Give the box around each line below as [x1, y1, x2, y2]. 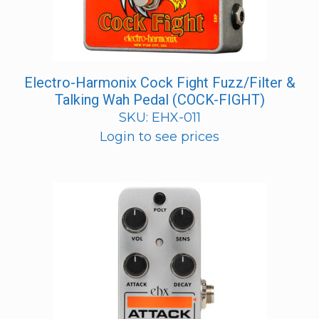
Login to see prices [100, 128, 219, 145]
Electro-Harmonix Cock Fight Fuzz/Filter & [23, 73, 296, 91]
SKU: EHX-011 [118, 109, 201, 125]
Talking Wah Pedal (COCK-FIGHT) [54, 90, 265, 108]
